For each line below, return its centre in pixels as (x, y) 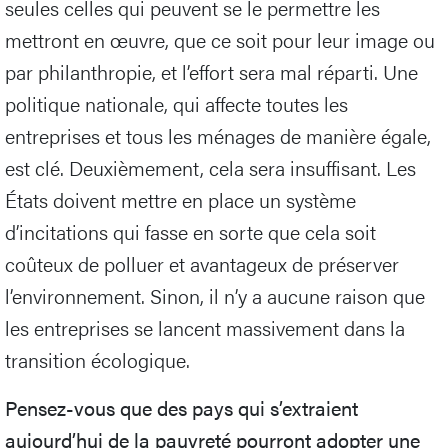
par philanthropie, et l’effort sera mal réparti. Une (211, 71)
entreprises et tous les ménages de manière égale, (218, 135)
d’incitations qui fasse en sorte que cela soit (190, 231)
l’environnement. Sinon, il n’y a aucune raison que (215, 295)
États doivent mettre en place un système (180, 199)
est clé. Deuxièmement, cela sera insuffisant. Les (210, 167)
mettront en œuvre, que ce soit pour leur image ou (220, 39)
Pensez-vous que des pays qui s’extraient (181, 407)
